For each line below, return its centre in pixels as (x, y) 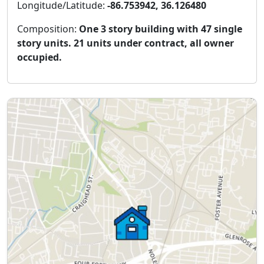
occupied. (39, 57)
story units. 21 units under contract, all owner (126, 43)
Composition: (48, 29)
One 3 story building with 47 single (161, 29)
